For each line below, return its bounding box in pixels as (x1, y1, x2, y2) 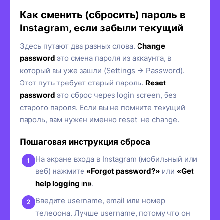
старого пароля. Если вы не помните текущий (20, 102, 185, 112)
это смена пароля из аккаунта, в (55, 53, 171, 63)
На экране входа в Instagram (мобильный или (35, 154, 197, 164)
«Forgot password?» (86, 166, 160, 176)
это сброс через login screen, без (55, 90, 176, 100)
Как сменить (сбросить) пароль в (20, 8, 186, 21)
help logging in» (35, 178, 92, 188)
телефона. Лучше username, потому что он (35, 208, 190, 218)
